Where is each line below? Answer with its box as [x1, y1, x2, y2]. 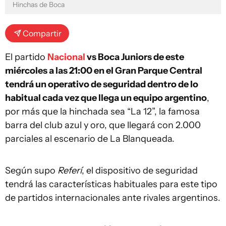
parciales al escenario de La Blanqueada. [5, 133, 175, 145]
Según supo [5, 165, 58, 177]
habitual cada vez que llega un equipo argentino [5, 92, 207, 104]
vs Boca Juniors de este [87, 51, 184, 63]
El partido [5, 51, 47, 63]
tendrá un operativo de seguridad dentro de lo [5, 79, 198, 90]
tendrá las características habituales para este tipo [5, 179, 217, 190]
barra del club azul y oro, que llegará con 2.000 [5, 120, 201, 131]
